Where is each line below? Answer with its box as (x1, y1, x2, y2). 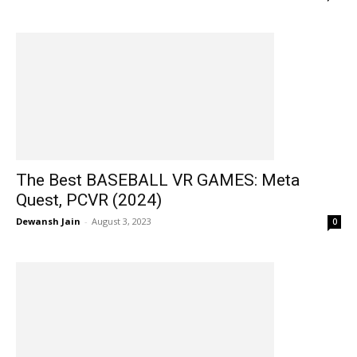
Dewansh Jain (16, 214, 80, 227)
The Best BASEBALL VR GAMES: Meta (16, 170, 300, 190)
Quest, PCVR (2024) (16, 190, 162, 210)
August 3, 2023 (92, 214, 151, 227)
